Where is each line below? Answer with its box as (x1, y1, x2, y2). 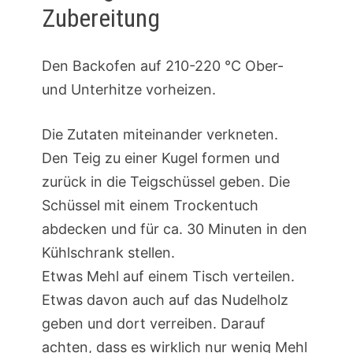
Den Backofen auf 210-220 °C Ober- (41, 57, 284, 74)
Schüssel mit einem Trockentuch (41, 196, 258, 214)
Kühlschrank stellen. (41, 243, 175, 261)
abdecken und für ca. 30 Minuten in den (41, 220, 307, 237)
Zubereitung (41, 3, 160, 34)
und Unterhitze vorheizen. (41, 80, 216, 98)
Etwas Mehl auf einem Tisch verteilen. (41, 267, 295, 284)
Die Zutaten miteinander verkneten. (41, 125, 278, 143)
